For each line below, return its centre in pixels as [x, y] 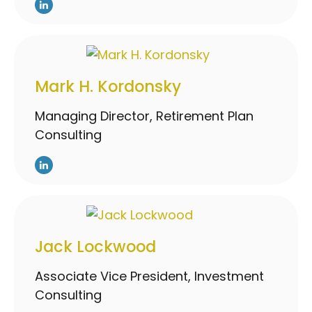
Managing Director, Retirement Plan [144, 116]
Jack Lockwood [95, 246]
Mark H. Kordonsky [108, 86]
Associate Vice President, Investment [149, 276]
